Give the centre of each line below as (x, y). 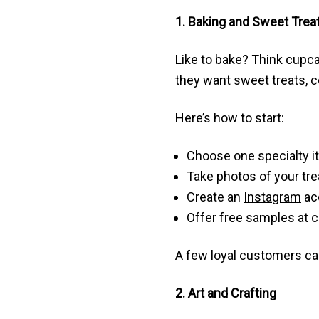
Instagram (272, 197)
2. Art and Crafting (225, 293)
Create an (215, 197)
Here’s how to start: (229, 118)
